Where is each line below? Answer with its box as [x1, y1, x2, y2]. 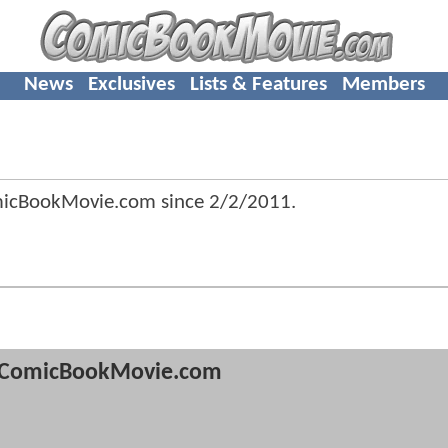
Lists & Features [189, 73, 327, 95]
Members [341, 73, 425, 95]
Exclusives [87, 73, 175, 95]
